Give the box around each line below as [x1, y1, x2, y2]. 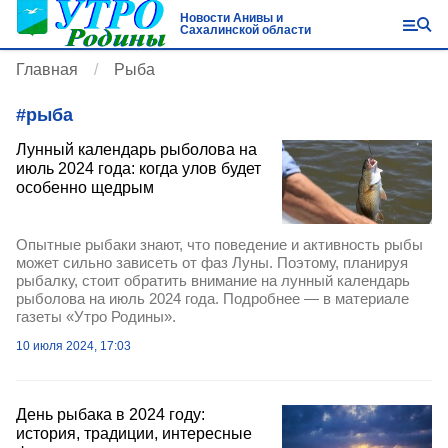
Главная [16, 61, 78, 78]
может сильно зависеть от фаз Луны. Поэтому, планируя [16, 254, 408, 272]
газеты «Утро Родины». [16, 308, 176, 326]
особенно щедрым [16, 179, 154, 196]
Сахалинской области [179, 23, 311, 37]
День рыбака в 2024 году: [16, 406, 205, 424]
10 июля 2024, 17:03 [16, 339, 131, 354]
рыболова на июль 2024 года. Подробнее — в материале [16, 290, 409, 308]
